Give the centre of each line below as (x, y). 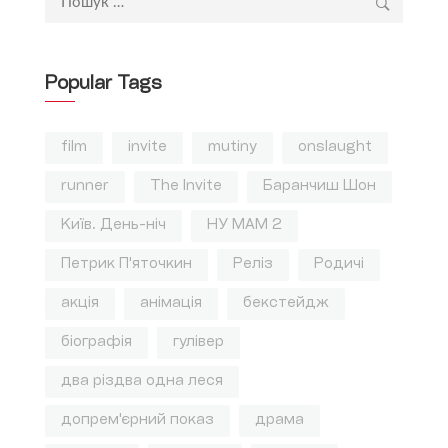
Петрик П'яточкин (126, 265)
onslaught (335, 148)
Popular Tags (103, 85)
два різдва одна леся (142, 382)
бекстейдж (286, 304)
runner (85, 187)
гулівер (198, 343)
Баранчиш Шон (319, 187)
